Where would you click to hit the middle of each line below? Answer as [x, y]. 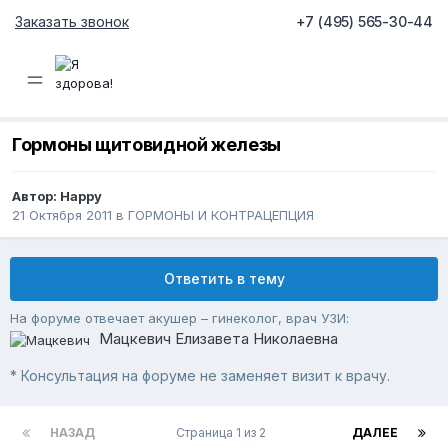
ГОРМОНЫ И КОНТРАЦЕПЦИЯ [221, 215]
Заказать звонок [72, 21]
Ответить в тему [224, 279]
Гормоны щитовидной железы [146, 145]
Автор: [36, 196]
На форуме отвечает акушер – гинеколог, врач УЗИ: [179, 318]
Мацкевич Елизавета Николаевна [218, 339]
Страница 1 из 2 [223, 433]
